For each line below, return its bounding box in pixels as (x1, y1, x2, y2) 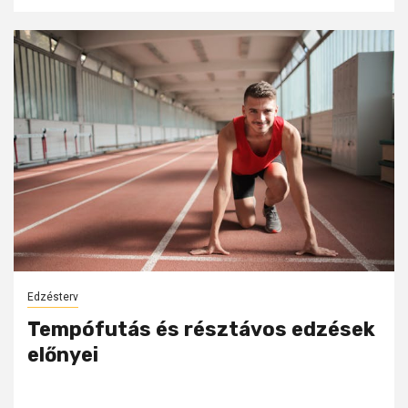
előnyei (27, 342, 98, 368)
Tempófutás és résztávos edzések (27, 317, 375, 342)
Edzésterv (27, 291, 78, 304)
